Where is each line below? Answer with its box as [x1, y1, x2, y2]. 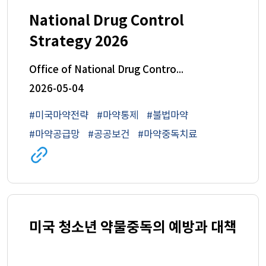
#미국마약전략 [28, 109, 88, 122]
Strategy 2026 [28, 33, 128, 50]
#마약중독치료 [137, 128, 197, 141]
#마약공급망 [28, 128, 80, 141]
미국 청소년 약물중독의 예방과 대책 [28, 218, 237, 236]
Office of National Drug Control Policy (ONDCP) [176, 64, 183, 77]
